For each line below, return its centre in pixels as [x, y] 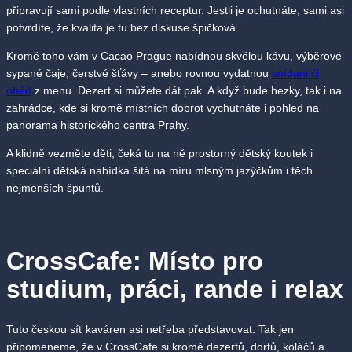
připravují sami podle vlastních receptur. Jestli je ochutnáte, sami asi [175, 10]
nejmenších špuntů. [55, 187]
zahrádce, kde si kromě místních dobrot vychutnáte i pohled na [163, 107]
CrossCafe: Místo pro [135, 260]
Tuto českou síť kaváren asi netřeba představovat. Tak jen [150, 330]
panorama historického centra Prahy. [98, 125]
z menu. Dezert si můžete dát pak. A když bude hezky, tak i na [187, 90]
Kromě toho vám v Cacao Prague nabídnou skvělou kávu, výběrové [174, 55]
